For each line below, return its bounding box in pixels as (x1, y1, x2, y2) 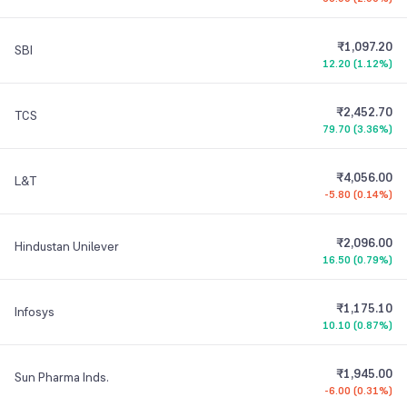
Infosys (15, 303, 55, 320)
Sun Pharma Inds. (15, 369, 109, 385)
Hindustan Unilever (15, 238, 119, 254)
